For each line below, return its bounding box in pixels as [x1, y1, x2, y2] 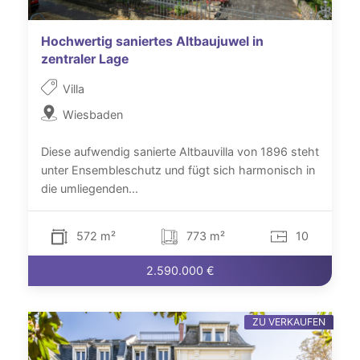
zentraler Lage [41, 51, 129, 67]
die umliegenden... [41, 182, 138, 196]
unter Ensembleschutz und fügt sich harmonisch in [41, 163, 315, 178]
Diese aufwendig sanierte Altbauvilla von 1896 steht [41, 145, 319, 159]
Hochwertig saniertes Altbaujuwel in [41, 34, 264, 50]
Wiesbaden [63, 108, 124, 122]
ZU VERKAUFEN [252, 315, 326, 328]
